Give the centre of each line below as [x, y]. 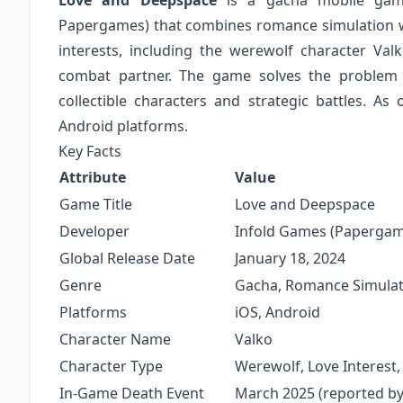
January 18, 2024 [290, 259]
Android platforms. [123, 126]
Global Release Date [127, 259]
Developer [94, 232]
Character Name [115, 340]
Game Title [96, 205]
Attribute [93, 178]
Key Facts [90, 152]
